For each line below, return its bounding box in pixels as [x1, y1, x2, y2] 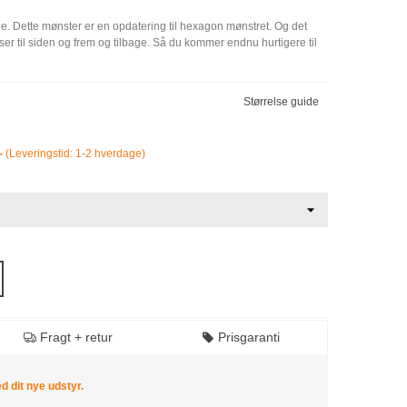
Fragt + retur [40, 330, 114, 344]
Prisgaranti [218, 330, 281, 344]
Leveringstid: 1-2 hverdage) [9, 147, 145, 160]
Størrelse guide [243, 95, 319, 108]
